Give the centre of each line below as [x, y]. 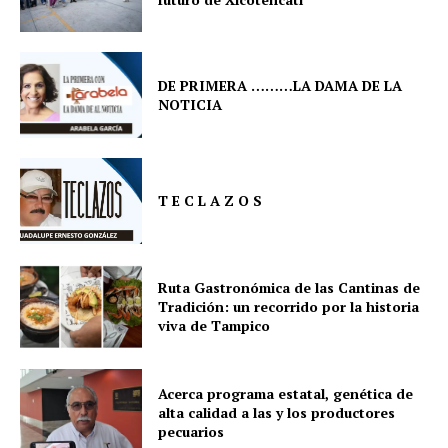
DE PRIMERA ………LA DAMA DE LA [280, 86]
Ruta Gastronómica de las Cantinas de [289, 288]
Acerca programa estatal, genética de [286, 393]
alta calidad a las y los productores [277, 412]
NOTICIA [190, 105]
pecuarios [191, 431]
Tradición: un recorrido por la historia [289, 307]
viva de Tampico [214, 326]
